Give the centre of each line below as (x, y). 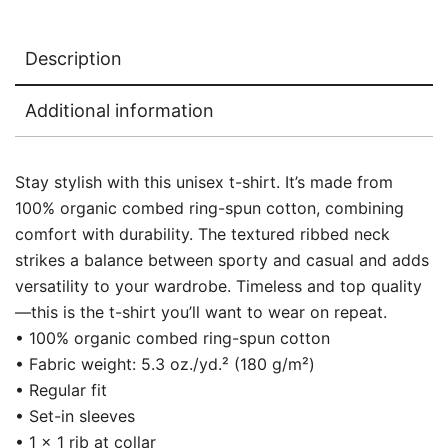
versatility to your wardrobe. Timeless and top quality (218, 286)
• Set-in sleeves (75, 416)
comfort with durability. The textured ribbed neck (202, 234)
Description (73, 59)
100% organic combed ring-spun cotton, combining (209, 208)
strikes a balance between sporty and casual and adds (222, 260)
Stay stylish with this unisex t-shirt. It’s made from (204, 182)
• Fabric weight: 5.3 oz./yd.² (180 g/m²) (165, 364)
